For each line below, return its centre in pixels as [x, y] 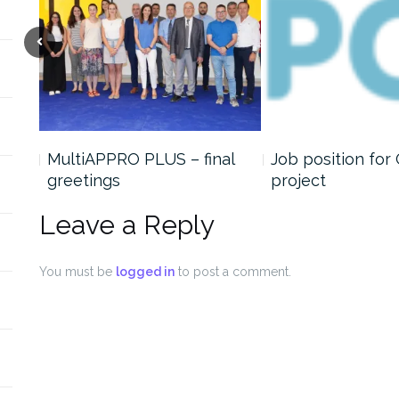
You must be [77, 272]
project [298, 181]
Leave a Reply [127, 225]
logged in [145, 272]
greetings [83, 181]
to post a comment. [233, 272]
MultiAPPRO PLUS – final [140, 159]
